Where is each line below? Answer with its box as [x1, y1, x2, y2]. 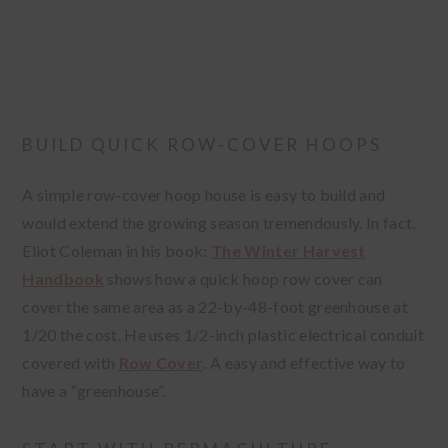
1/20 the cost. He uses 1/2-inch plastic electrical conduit [22, 325, 424, 345]
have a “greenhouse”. [22, 381, 166, 401]
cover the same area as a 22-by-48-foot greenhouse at [22, 297, 409, 317]
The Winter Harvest [211, 241, 366, 261]
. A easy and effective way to [203, 353, 406, 373]
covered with [22, 353, 119, 373]
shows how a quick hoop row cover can [103, 269, 383, 289]
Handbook [22, 269, 104, 289]
